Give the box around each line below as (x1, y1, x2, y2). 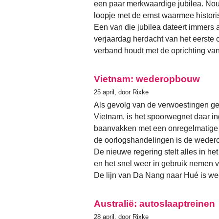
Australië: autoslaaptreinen (94, 198, 215, 209)
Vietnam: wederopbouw (94, 73, 200, 84)
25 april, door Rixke (94, 88, 149, 96)
